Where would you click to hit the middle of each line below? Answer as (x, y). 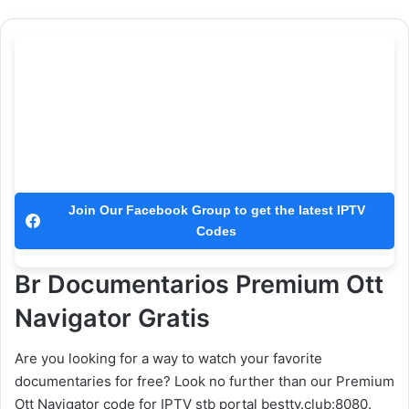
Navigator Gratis (112, 318)
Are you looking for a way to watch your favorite (168, 359)
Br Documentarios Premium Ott (199, 284)
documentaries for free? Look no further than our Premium (204, 382)
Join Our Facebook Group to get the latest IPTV (216, 210)
